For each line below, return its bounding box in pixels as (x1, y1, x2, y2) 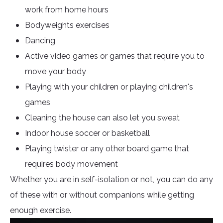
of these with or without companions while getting (10, 190, 194, 200)
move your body (25, 67, 86, 77)
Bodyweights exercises (25, 20, 110, 30)
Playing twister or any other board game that (25, 144, 189, 154)
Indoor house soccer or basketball (25, 128, 152, 138)
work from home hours (25, 5, 109, 15)
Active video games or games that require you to (25, 51, 205, 61)
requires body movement (25, 159, 118, 169)
